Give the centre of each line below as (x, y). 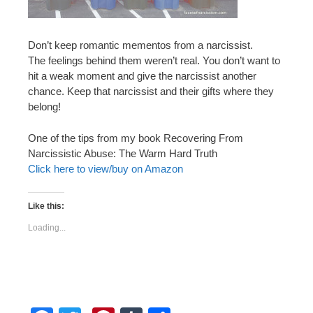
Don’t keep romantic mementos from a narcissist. (140, 45)
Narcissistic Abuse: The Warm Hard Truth (123, 153)
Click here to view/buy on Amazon (105, 168)
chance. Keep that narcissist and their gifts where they (151, 92)
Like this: (46, 206)
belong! (44, 107)
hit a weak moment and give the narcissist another (142, 76)
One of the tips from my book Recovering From (136, 138)
